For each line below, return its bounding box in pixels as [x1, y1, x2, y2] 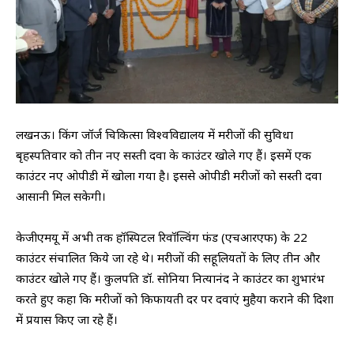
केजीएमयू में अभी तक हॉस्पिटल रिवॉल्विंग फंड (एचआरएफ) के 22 [16, 229, 307, 246]
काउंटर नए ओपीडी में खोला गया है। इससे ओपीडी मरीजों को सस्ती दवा [16, 168, 322, 184]
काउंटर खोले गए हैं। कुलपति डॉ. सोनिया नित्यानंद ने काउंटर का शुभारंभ [16, 270, 325, 287]
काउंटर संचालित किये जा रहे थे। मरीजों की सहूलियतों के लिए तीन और [16, 250, 320, 266]
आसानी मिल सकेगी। [16, 188, 106, 205]
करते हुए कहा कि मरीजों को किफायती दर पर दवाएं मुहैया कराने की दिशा [16, 291, 333, 307]
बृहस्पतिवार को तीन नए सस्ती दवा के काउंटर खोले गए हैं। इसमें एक [16, 147, 311, 164]
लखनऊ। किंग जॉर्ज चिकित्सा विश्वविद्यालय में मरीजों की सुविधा [16, 126, 293, 143]
